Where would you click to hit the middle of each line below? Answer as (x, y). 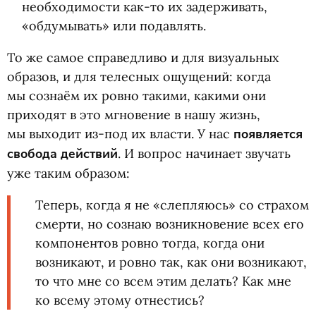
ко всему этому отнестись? (120, 300)
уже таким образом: (68, 173)
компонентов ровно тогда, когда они (150, 243)
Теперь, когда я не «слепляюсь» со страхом (172, 205)
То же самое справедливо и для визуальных (143, 57)
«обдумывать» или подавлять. (114, 26)
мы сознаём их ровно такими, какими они (136, 96)
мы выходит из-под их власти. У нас (120, 134)
